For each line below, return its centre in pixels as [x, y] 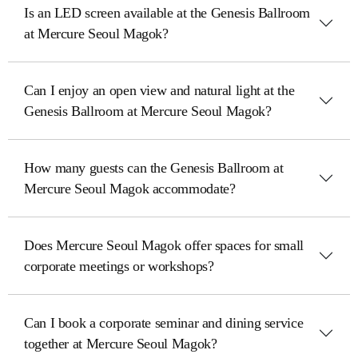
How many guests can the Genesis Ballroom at [154, 168]
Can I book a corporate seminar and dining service [164, 323]
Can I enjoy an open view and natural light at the [159, 90]
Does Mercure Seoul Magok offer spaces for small [164, 245]
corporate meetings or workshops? [119, 266]
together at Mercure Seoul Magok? [121, 344]
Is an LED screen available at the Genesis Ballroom [167, 13]
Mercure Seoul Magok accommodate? [130, 189]
